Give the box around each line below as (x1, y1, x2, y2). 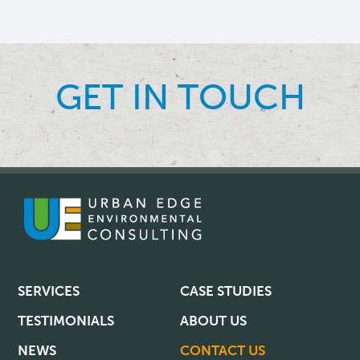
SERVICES (18, 283, 80, 300)
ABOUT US (180, 313, 247, 329)
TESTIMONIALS (18, 313, 115, 329)
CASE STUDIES (180, 283, 272, 300)
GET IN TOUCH (55, 76, 305, 119)
